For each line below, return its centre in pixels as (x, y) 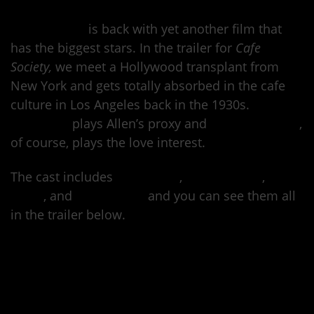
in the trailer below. (68, 215)
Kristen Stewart (255, 124)
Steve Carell (110, 196)
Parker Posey (224, 177)
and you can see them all (220, 196)
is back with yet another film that (183, 29)
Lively (27, 196)
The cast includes (63, 177)
